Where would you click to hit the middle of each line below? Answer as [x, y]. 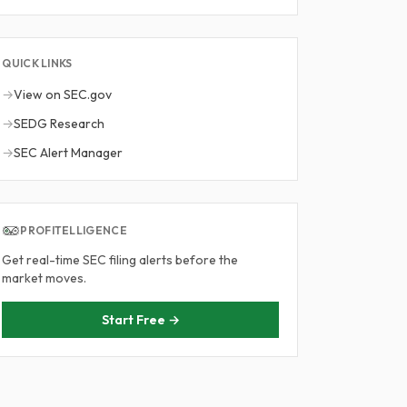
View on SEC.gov [63, 94]
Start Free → [140, 320]
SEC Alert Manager [69, 153]
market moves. [45, 278]
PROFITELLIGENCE [74, 230]
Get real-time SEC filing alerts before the [120, 260]
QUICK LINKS [37, 63]
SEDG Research [60, 124]
